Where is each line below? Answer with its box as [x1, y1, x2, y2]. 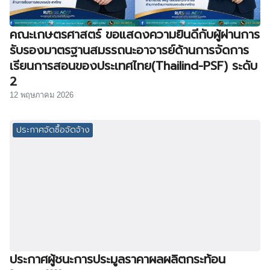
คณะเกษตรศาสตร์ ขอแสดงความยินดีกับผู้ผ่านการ [10, 25, 260, 43]
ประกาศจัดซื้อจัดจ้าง [16, 123, 90, 136]
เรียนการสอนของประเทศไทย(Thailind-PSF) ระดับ [10, 56, 257, 75]
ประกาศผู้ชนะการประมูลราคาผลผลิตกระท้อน [10, 250, 225, 269]
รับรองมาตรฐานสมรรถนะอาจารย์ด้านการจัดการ [10, 40, 249, 59]
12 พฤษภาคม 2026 [10, 90, 74, 99]
